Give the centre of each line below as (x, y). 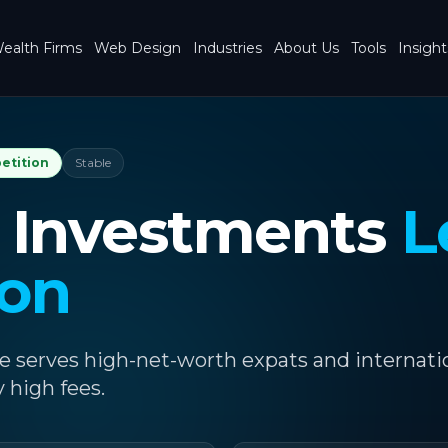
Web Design (137, 48)
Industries (227, 48)
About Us (306, 48)
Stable (92, 162)
